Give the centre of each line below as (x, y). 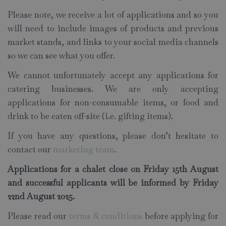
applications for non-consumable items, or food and (113, 103)
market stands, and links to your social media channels (113, 42)
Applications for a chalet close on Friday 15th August (113, 169)
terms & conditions (106, 216)
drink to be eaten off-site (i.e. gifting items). (90, 116)
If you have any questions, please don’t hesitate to (113, 136)
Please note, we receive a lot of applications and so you (113, 15)
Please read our (38, 216)
